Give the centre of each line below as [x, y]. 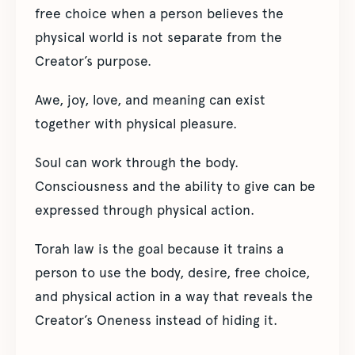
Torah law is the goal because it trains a [159, 249]
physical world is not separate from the [158, 37]
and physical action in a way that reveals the [174, 296]
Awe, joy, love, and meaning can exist [150, 100]
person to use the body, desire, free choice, [172, 273]
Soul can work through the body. [137, 162]
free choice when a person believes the [159, 13]
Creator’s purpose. [93, 61]
